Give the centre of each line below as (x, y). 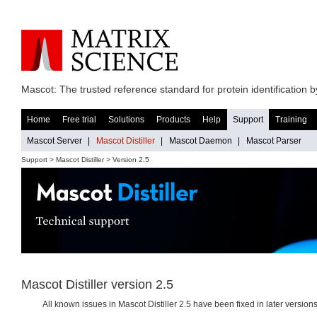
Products (173, 120)
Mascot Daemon (201, 141)
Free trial (79, 120)
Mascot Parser (274, 141)
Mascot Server (54, 141)
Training (291, 120)
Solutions (126, 120)
